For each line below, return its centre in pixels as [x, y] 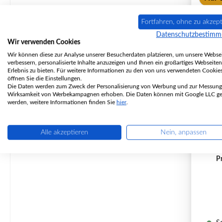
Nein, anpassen [183, 133]
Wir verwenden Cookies [44, 42]
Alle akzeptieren [64, 133]
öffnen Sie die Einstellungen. [45, 79]
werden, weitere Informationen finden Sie [62, 102]
